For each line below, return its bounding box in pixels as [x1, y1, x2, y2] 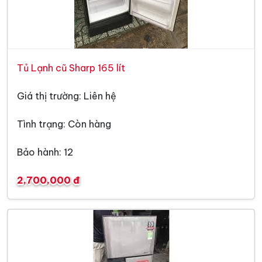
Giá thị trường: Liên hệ [17, 90, 116, 102]
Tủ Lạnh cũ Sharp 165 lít [17, 62, 125, 74]
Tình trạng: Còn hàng [17, 118, 111, 130]
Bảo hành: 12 [17, 146, 73, 158]
